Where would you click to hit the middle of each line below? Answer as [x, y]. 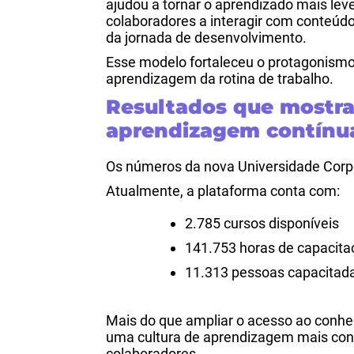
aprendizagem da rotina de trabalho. [220, 79]
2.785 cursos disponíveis [262, 223]
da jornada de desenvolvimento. [207, 38]
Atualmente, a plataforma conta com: [223, 191]
